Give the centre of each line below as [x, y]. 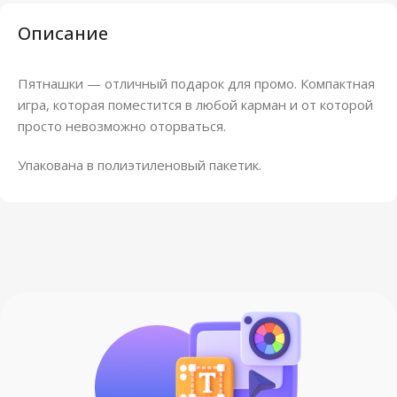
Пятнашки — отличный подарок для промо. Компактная [196, 83]
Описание [63, 33]
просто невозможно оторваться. [122, 125]
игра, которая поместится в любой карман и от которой [195, 104]
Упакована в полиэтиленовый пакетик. [140, 164]
